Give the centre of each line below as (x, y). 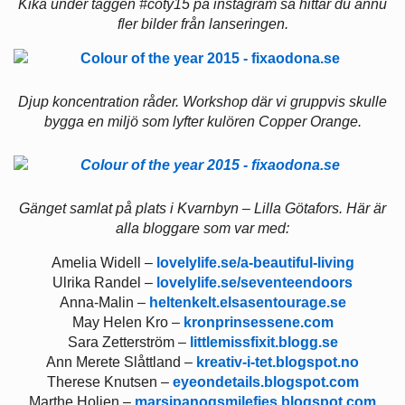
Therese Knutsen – (109, 382)
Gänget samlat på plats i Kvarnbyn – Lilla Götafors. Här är (202, 209)
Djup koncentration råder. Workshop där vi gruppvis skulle (202, 102)
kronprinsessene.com (258, 323)
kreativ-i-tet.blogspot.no (278, 363)
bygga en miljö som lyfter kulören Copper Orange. (202, 122)
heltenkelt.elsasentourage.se (247, 303)
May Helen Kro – (127, 323)
